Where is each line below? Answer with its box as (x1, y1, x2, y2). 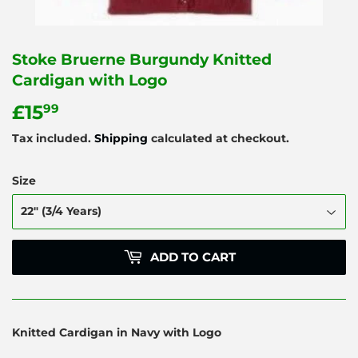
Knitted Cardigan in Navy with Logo (12, 324, 221, 340)
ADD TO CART (149, 249, 236, 265)
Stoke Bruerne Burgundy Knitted (12, 50, 272, 70)
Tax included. (12, 130, 94, 145)
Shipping (94, 130, 148, 145)
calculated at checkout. (148, 130, 289, 145)
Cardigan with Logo (12, 71, 167, 90)
